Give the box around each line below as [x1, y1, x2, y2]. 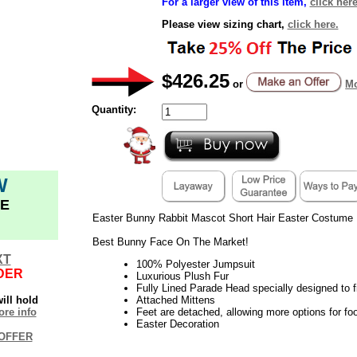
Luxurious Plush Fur [135, 269, 229, 282]
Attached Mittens [135, 293, 215, 306]
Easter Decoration [135, 317, 219, 330]
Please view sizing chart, [161, 18, 288, 30]
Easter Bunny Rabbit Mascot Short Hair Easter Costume [92, 211, 353, 224]
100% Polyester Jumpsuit [135, 257, 255, 270]
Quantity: [91, 103, 136, 116]
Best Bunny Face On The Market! [92, 235, 249, 248]
